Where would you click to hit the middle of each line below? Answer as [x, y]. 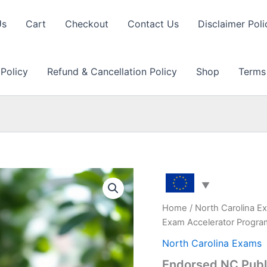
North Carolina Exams [212, 243]
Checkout [87, 24]
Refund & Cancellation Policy [112, 72]
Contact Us [153, 24]
